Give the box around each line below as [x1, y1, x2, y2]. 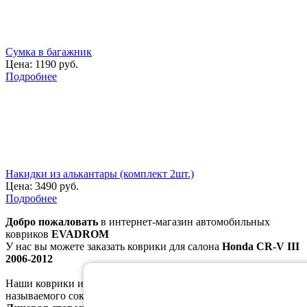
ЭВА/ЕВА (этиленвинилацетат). [128, 289, 286, 302]
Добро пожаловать [5, 215, 98, 228]
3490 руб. [32, 180, 79, 192]
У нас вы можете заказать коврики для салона [5, 240, 222, 252]
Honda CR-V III [222, 240, 299, 252]
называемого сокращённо [5, 289, 128, 302]
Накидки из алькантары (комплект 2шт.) [5, 167, 194, 180]
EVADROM [51, 228, 109, 240]
